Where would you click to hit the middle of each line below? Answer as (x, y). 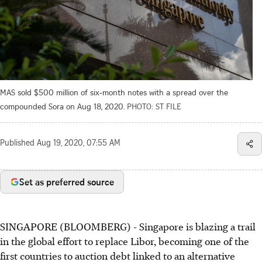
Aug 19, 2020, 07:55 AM (79, 144)
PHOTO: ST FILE (154, 106)
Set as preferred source (67, 182)
